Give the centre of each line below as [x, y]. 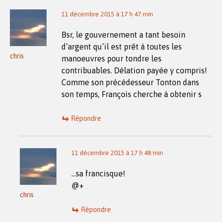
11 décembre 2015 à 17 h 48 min [117, 153]
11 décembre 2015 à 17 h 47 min [107, 14]
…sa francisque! [98, 173]
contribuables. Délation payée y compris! [134, 70]
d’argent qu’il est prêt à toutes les [122, 46]
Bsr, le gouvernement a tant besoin [123, 34]
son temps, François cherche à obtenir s [132, 94]
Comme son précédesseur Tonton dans [130, 82]
